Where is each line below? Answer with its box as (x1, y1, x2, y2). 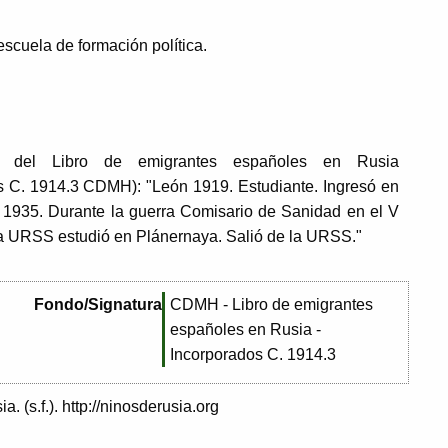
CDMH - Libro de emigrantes (169, 296, 373, 314)
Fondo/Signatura (34, 296, 162, 314)
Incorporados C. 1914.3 (169, 346, 336, 364)
